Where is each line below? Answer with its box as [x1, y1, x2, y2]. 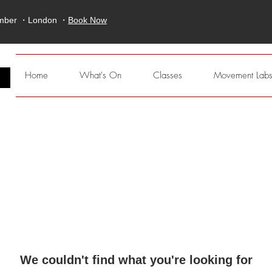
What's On [80, 69, 121, 81]
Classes [153, 69, 182, 81]
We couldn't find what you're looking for [19, 253, 253, 267]
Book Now [68, 15, 107, 25]
